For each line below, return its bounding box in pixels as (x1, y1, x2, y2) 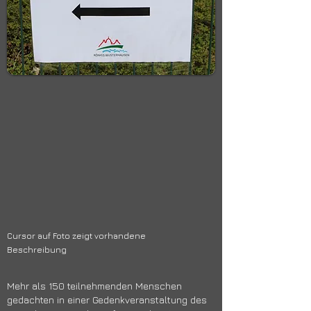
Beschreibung (7, 244, 67, 255)
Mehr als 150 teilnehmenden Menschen (7, 280, 182, 292)
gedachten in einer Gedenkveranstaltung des (7, 294, 207, 305)
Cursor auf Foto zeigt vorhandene (7, 230, 146, 241)
